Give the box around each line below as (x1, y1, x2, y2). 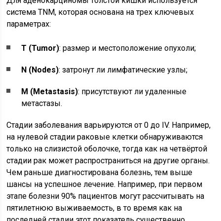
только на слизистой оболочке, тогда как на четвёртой (6, 144, 208, 153)
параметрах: (6, 19, 51, 29)
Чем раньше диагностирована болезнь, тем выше (6, 168, 193, 177)
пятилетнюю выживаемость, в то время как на (6, 203, 183, 213)
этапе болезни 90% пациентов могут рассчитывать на (6, 191, 205, 201)
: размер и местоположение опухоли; (59, 43, 196, 53)
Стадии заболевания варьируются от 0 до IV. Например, (6, 120, 211, 130)
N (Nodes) (21, 65, 59, 74)
